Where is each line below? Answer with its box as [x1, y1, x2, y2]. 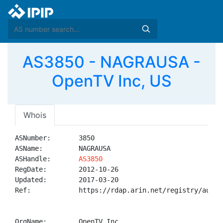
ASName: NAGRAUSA [15, 144, 111, 152]
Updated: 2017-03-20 [15, 176, 118, 184]
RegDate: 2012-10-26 [15, 165, 118, 173]
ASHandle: [15, 155, 79, 163]
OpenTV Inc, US [51, 71, 172, 91]
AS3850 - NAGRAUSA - [22, 52, 201, 72]
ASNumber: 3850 [15, 134, 95, 142]
